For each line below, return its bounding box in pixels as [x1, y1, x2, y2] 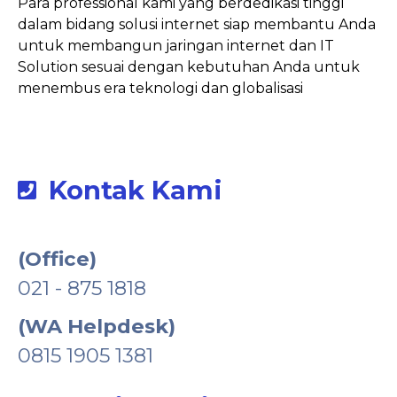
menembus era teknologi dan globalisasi [18, 79, 303, 97]
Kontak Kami [49, 174, 222, 206]
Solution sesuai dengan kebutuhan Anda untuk [18, 58, 360, 75]
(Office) [18, 245, 97, 271]
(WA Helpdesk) [18, 313, 175, 339]
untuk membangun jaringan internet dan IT [18, 36, 334, 54]
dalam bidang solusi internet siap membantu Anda [18, 15, 376, 33]
